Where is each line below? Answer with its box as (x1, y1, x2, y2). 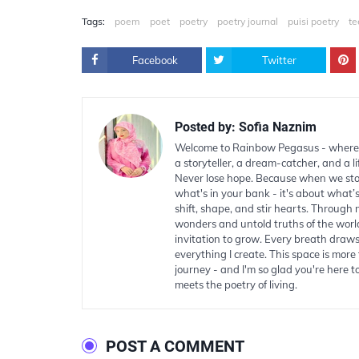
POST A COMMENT (106, 337, 244, 356)
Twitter (261, 54, 296, 67)
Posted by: (175, 119, 236, 135)
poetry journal (217, 15, 278, 27)
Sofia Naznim (236, 119, 317, 135)
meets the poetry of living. (175, 278, 297, 291)
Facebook (131, 54, 178, 67)
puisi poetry (288, 15, 339, 27)
